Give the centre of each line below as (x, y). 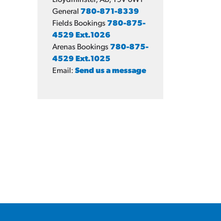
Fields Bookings (80, 24)
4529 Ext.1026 (81, 36)
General (66, 12)
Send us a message (110, 71)
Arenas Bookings (81, 47)
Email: (64, 71)
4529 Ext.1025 (81, 59)
